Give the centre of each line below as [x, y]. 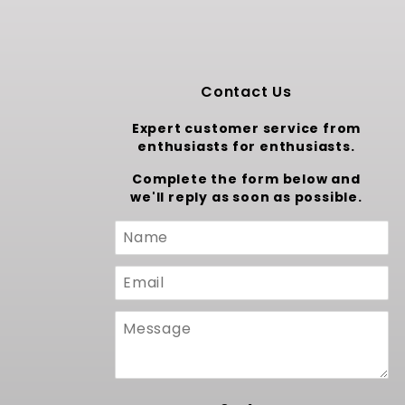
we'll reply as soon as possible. [246, 197]
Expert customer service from [246, 128]
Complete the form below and [246, 179]
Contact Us [246, 92]
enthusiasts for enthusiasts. [246, 146]
